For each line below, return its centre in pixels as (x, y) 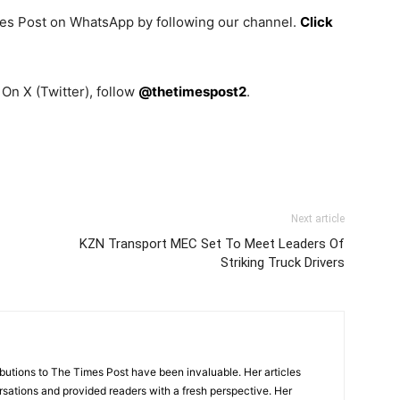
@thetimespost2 (192, 92)
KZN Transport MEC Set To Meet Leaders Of (212, 244)
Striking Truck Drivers (283, 263)
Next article (318, 219)
